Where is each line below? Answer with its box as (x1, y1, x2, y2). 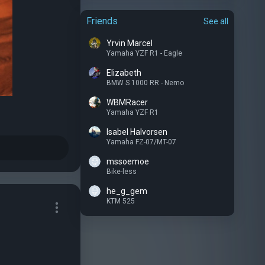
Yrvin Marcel (106, 38, 153, 48)
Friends (86, 15, 118, 27)
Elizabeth (106, 68, 141, 77)
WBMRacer (106, 98, 148, 107)
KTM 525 (106, 197, 135, 205)
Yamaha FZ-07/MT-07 (106, 138, 176, 146)
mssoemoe (106, 157, 149, 166)
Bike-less (106, 167, 137, 176)
